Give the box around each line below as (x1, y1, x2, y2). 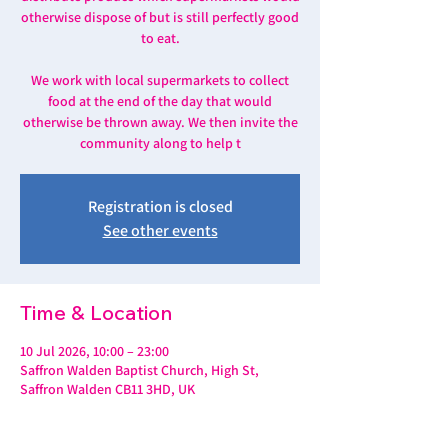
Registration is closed (87, 196, 233, 217)
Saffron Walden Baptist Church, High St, (20, 361, 259, 379)
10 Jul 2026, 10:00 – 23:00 (20, 342, 169, 360)
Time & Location (20, 300, 172, 325)
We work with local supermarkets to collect (31, 71, 289, 89)
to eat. (140, 29, 180, 47)
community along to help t (79, 134, 241, 152)
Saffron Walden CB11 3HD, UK (20, 380, 195, 398)
